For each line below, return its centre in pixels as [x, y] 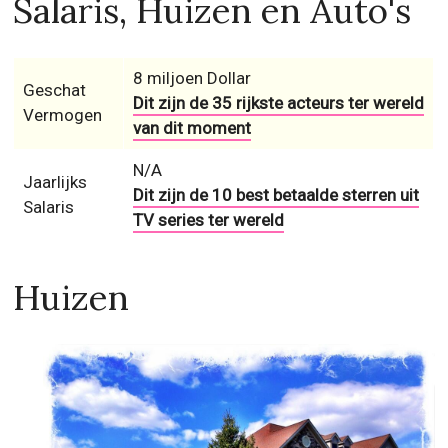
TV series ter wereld [208, 219]
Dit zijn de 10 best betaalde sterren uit [275, 194]
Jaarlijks [54, 181]
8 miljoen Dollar [191, 77]
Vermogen [62, 114]
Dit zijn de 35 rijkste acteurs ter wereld [278, 102]
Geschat [54, 89]
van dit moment [191, 127]
